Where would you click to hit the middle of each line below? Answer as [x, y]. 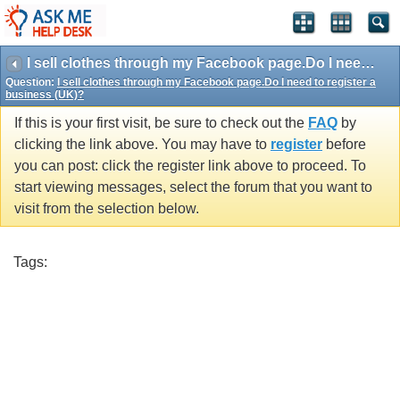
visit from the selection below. [107, 209]
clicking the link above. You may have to [142, 145]
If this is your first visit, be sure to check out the [161, 123]
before [344, 145]
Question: [31, 82]
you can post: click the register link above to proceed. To [190, 166]
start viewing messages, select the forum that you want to [193, 187]
